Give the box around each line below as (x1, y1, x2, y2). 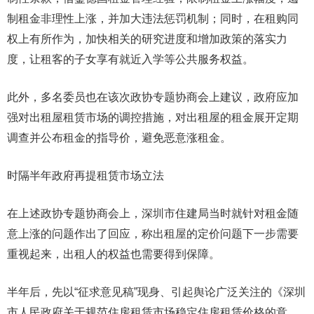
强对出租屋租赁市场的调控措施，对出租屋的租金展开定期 (7, 111, 299, 123)
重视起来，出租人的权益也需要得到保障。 (7, 248, 220, 260)
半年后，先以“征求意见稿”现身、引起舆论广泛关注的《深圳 (7, 286, 306, 298)
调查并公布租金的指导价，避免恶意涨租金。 (7, 132, 231, 144)
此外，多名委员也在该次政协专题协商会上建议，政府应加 (7, 91, 299, 103)
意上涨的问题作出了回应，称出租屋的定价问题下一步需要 (7, 228, 299, 240)
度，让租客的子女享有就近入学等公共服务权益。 (7, 53, 254, 65)
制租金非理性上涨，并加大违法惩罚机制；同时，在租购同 (7, 13, 299, 25)
